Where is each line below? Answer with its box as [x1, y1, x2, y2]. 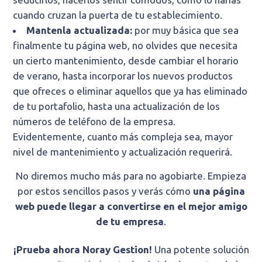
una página [192, 185, 245, 197]
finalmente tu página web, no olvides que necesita [13, 40, 238, 51]
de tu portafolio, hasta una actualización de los [13, 101, 220, 112]
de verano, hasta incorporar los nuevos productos [13, 70, 233, 82]
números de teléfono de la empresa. [13, 116, 176, 127]
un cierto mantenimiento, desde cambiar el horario [13, 55, 239, 67]
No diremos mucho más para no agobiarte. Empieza [16, 170, 246, 182]
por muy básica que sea [135, 25, 239, 36]
